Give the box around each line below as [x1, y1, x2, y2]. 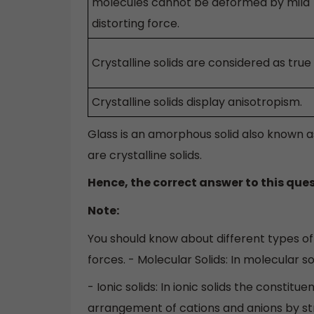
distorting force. [92, 15, 179, 32]
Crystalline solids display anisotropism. [92, 94, 302, 111]
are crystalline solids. [88, 146, 202, 163]
